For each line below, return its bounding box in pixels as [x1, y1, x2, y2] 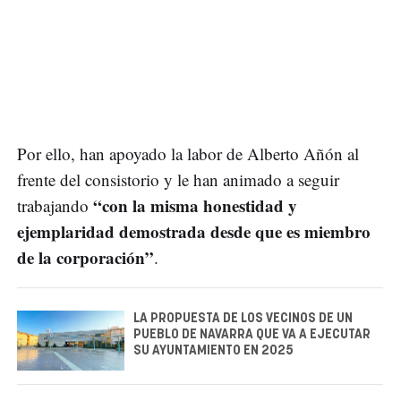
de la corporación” [17, 244, 155, 269]
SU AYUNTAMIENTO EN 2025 [133, 344, 294, 357]
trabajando [17, 193, 94, 217]
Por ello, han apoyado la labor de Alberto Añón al [17, 141, 360, 165]
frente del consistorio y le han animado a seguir [17, 167, 340, 191]
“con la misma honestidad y [93, 192, 298, 218]
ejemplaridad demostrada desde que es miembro [17, 218, 371, 243]
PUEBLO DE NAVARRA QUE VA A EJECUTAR [133, 328, 371, 341]
